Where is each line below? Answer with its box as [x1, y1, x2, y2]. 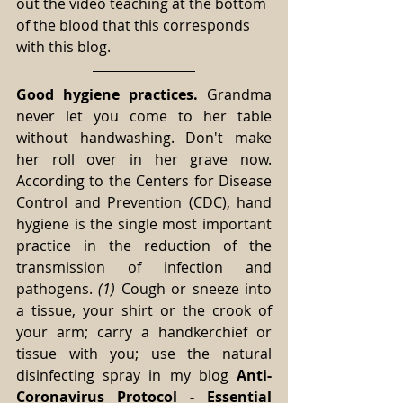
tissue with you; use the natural [16, 343, 272, 363]
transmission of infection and [16, 256, 272, 277]
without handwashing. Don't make [16, 127, 272, 148]
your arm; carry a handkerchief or [16, 321, 272, 342]
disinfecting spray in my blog [16, 364, 237, 385]
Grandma [198, 84, 272, 104]
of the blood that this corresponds [16, 14, 254, 35]
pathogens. [16, 278, 99, 299]
